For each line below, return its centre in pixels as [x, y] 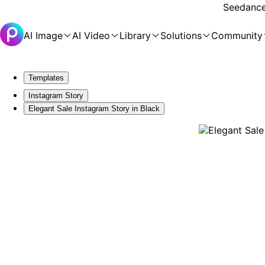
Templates [46, 78]
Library [135, 35]
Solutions [181, 35]
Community [237, 35]
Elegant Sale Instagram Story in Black [94, 109]
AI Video [91, 35]
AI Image [43, 35]
